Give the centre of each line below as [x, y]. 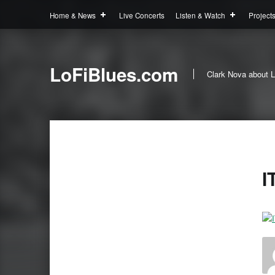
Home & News [72, 15]
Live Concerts [142, 15]
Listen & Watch [200, 15]
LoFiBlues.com [114, 74]
